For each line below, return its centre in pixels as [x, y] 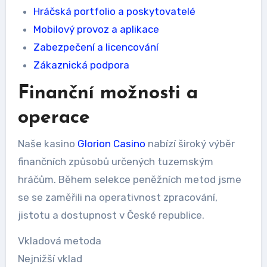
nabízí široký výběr [190, 143]
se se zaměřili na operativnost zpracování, [117, 197]
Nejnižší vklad [50, 258]
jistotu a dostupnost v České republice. [111, 215]
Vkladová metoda [59, 240]
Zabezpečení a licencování [96, 47]
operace [54, 118]
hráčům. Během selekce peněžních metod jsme [129, 179]
